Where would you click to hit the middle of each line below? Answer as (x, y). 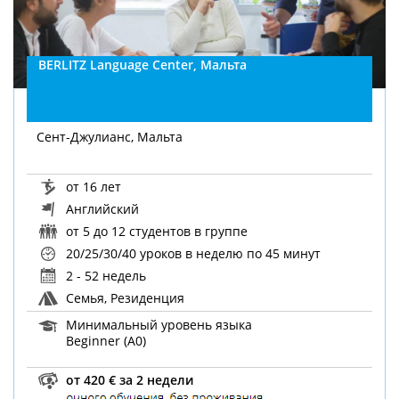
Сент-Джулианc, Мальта (110, 136)
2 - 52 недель (105, 276)
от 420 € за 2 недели (128, 379)
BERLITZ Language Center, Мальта (143, 65)
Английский (101, 209)
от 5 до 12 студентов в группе (155, 232)
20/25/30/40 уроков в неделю (155, 254)
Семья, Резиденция (124, 298)
